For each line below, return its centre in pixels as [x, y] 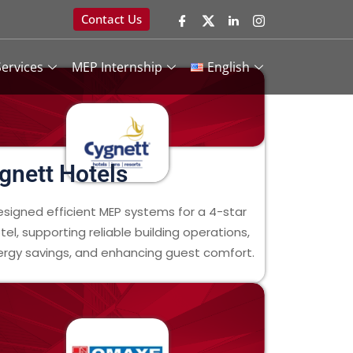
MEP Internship [117, 67]
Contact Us [111, 19]
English [229, 67]
